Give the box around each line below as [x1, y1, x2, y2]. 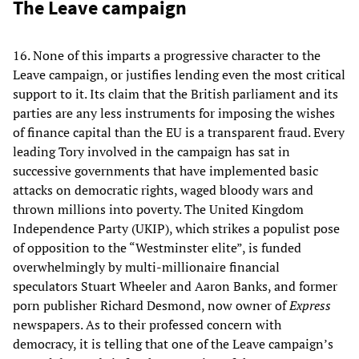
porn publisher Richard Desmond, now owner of [13, 296, 289, 314]
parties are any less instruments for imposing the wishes [13, 103, 335, 122]
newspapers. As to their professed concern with [13, 315, 281, 333]
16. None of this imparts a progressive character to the [13, 46, 321, 64]
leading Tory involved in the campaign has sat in [13, 142, 290, 160]
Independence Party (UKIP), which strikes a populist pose [13, 219, 340, 237]
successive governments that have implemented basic [13, 161, 318, 179]
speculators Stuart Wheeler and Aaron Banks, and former [13, 276, 337, 295]
